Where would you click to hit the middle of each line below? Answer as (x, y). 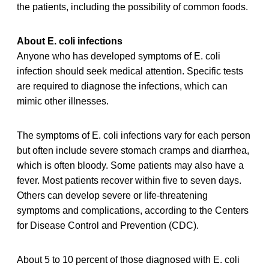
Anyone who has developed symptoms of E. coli (119, 56)
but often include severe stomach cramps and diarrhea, (133, 151)
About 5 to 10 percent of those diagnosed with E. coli (128, 260)
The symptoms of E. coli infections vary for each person (134, 136)
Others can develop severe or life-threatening (112, 196)
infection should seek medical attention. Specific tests (130, 71)
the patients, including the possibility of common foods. (132, 7)
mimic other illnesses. (63, 101)
